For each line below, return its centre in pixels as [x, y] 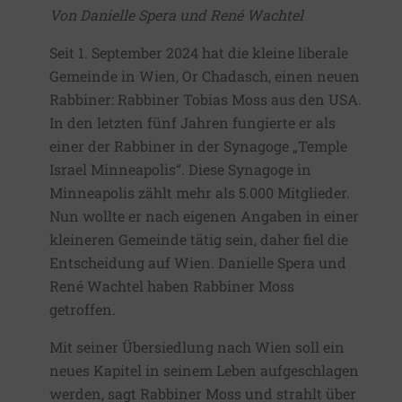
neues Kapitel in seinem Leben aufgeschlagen [204, 371]
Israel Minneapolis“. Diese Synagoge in [180, 170]
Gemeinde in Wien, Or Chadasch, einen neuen [205, 76]
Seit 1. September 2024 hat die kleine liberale [199, 53]
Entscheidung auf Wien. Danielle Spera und [198, 263]
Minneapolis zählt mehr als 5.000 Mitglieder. [200, 193]
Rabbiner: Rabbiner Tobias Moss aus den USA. [205, 100]
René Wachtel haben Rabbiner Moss [172, 286]
